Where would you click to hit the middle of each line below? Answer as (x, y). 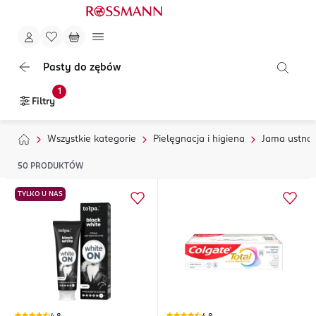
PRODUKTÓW (57, 166)
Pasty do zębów (82, 68)
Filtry (43, 102)
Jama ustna (287, 139)
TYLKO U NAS (40, 194)
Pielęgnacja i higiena (199, 139)
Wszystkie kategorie (92, 139)
